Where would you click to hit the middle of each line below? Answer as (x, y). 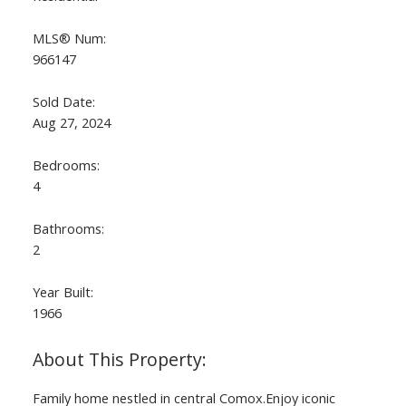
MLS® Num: (69, 39)
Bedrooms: (66, 165)
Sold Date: (63, 102)
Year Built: (63, 292)
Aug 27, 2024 (71, 123)
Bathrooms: (68, 229)
